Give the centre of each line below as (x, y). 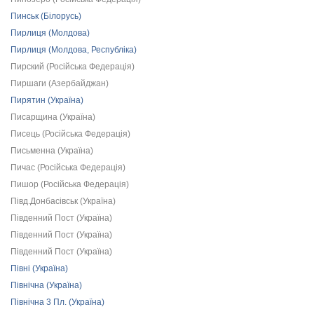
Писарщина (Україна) (53, 117)
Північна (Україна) (46, 285)
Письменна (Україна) (52, 151)
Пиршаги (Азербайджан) (60, 83)
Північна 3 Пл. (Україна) (57, 302)
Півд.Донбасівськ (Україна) (63, 201)
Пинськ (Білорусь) (46, 16)
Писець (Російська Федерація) (70, 134)
